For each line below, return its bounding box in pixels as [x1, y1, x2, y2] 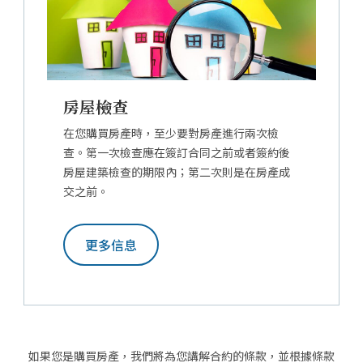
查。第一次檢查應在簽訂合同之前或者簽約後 [63, 144, 290, 161]
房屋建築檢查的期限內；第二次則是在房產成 [63, 164, 290, 181]
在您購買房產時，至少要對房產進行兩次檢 [63, 125, 279, 142]
